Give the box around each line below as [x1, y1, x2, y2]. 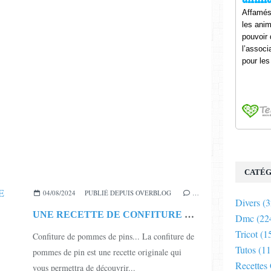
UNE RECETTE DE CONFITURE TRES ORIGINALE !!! [184, 209, 194, 220]
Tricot [235, 227, 258, 240]
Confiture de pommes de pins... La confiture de [33, 230, 194, 242]
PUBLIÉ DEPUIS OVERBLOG [84, 188, 171, 197]
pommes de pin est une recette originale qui [33, 246, 181, 258]
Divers [235, 196, 260, 209]
